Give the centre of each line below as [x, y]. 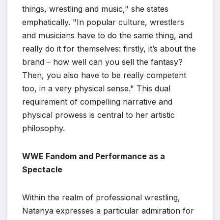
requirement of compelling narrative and [97, 102]
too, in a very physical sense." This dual [96, 88]
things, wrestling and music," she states [95, 9]
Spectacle [42, 169]
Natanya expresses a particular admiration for [108, 211]
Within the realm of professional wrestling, [101, 197]
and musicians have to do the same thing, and [107, 35]
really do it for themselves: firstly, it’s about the [109, 49]
